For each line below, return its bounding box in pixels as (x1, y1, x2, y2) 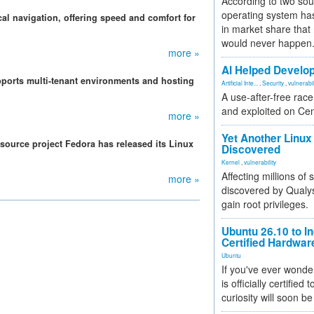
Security (262, 78, 284, 87)
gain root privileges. (221, 197, 308, 211)
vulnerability (244, 158, 276, 166)
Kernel (221, 158, 240, 166)
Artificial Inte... (221, 78, 258, 87)
